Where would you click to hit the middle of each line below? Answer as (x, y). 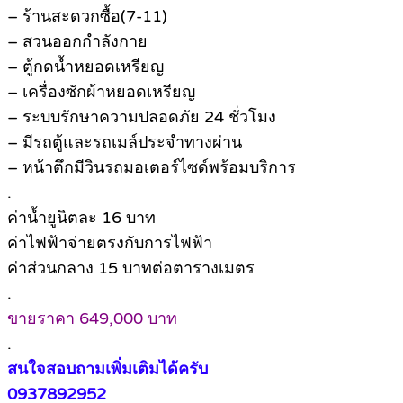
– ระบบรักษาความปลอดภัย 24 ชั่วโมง (142, 116)
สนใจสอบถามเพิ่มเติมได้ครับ (107, 368)
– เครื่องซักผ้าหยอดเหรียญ (101, 91)
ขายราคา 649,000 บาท (92, 318)
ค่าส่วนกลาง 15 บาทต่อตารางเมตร (131, 268)
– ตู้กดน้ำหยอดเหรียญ (85, 66)
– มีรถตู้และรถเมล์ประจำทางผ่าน (125, 142)
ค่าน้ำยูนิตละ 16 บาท (81, 217)
